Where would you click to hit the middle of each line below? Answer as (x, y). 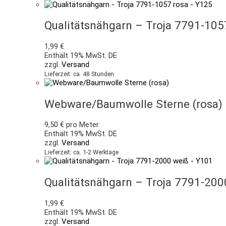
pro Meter (81, 125)
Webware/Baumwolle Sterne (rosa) (133, 104)
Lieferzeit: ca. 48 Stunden (79, 74)
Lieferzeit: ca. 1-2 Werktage (81, 152)
